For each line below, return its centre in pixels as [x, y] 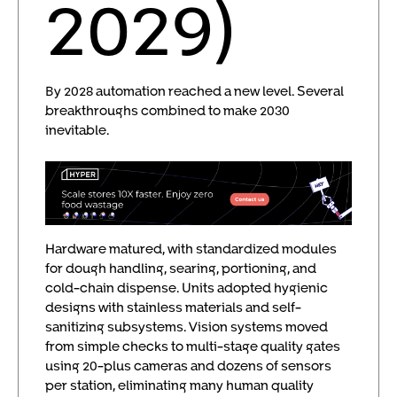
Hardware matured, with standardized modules [191, 248]
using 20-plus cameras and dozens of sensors [188, 365]
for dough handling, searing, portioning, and [181, 267]
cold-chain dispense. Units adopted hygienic [187, 287]
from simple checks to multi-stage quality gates [193, 345]
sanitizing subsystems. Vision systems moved [187, 326]
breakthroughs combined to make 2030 [167, 110]
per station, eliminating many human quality [179, 384]
